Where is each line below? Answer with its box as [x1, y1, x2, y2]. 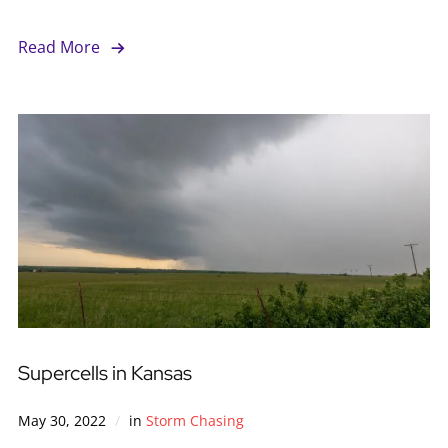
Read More [17, 35, 100, 58]
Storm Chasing [145, 410, 244, 430]
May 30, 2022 [17, 410, 106, 430]
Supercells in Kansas [17, 359, 192, 386]
